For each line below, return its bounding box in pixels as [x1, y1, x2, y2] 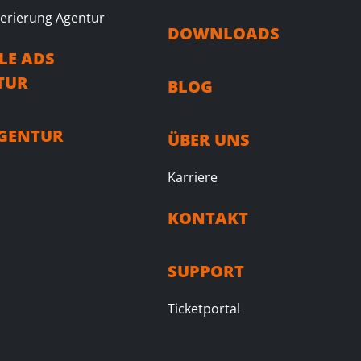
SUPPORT [168, 260, 244, 282]
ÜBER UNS [168, 129, 250, 151]
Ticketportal [168, 300, 240, 317]
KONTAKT [168, 207, 248, 229]
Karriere [168, 168, 218, 186]
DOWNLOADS [168, 23, 280, 44]
